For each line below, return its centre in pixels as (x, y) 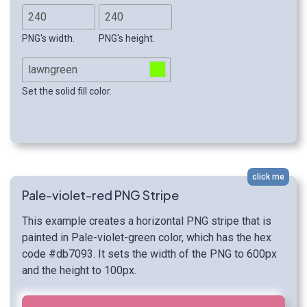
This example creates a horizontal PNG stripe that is (147, 221)
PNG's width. (48, 39)
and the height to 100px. (79, 271)
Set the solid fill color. (67, 91)
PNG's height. (127, 39)
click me (268, 177)
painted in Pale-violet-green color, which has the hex (147, 238)
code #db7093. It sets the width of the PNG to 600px (149, 254)
